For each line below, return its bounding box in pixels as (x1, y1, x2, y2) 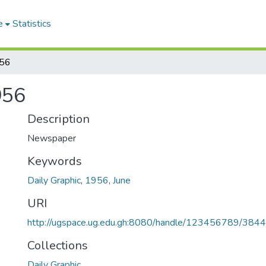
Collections (27, 237, 88, 254)
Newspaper (27, 132, 76, 145)
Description (27, 111, 90, 127)
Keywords (27, 153, 82, 169)
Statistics (12, 17, 51, 30)
